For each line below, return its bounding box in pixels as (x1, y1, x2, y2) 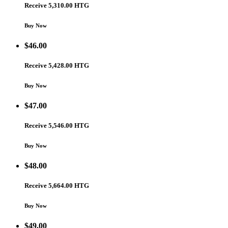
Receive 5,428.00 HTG (24, 61, 89, 69)
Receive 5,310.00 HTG (24, 1, 89, 9)
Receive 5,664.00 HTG (24, 181, 89, 189)
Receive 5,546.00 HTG (24, 121, 89, 129)
